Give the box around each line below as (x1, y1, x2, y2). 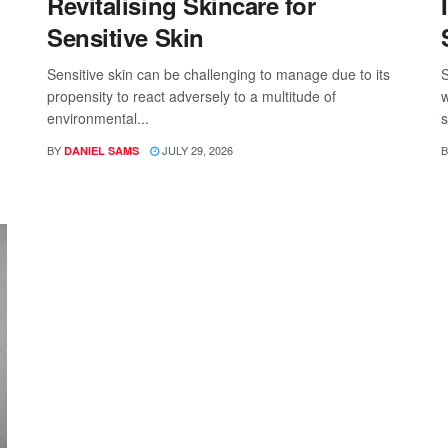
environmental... (47, 107, 150, 128)
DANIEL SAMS (64, 142, 140, 158)
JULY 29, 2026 (159, 141, 234, 158)
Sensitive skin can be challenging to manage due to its (47, 63, 391, 84)
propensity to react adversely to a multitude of (47, 85, 337, 106)
